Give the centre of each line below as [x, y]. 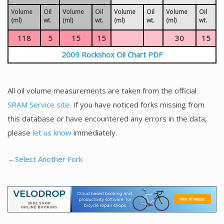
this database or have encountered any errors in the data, [107, 118]
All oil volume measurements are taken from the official [102, 90]
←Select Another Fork [45, 159]
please [20, 132]
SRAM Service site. [39, 104]
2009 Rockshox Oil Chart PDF [112, 54]
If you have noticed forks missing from [138, 104]
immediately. [94, 132]
